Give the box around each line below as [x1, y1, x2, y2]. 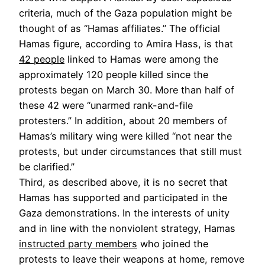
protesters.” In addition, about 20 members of [19, 114, 227, 127]
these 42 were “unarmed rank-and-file [19, 99, 193, 111]
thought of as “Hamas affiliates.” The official [19, 22, 220, 34]
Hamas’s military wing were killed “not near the [19, 130, 232, 142]
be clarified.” [19, 160, 75, 173]
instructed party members [19, 237, 137, 250]
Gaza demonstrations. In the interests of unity [19, 206, 230, 219]
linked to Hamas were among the [64, 53, 218, 65]
